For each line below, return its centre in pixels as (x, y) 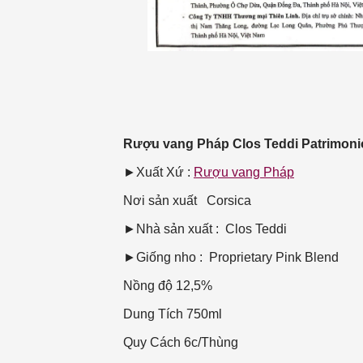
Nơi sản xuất (160, 201)
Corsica (226, 201)
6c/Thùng (240, 343)
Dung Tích (153, 314)
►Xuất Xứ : (158, 173)
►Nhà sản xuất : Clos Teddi (205, 229)
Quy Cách (152, 343)
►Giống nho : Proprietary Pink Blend (231, 258)
